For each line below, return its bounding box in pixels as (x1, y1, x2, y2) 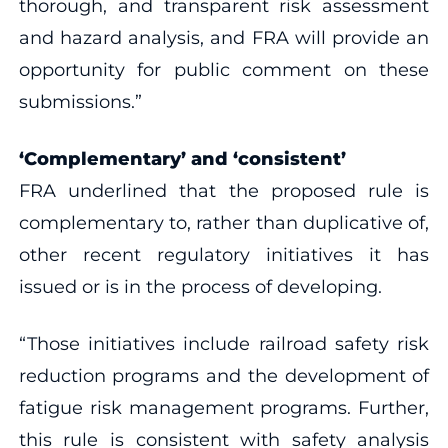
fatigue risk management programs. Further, (18, 396, 430, 419)
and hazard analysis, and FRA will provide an (18, 26, 430, 49)
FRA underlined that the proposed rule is (18, 179, 430, 202)
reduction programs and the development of (18, 364, 430, 387)
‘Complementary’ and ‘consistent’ (18, 147, 346, 170)
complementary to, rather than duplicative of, (18, 211, 430, 234)
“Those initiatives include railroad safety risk (18, 332, 430, 355)
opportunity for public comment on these (18, 58, 430, 81)
